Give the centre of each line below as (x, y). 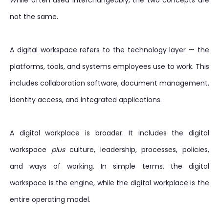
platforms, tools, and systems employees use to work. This (109, 66)
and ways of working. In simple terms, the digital (109, 166)
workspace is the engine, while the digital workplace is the (109, 183)
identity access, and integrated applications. (86, 100)
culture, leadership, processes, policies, (137, 150)
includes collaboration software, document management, (109, 83)
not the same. (34, 17)
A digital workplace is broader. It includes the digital (109, 133)
